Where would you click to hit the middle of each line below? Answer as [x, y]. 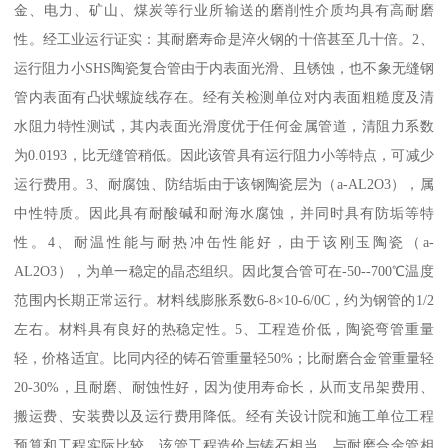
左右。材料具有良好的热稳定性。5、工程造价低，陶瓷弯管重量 [224, 328]
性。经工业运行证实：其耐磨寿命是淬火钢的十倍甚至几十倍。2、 [224, 38]
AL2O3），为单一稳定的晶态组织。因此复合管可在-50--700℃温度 [224, 270]
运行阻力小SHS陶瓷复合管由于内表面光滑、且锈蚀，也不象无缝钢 [224, 67]
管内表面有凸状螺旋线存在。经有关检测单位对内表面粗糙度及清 [224, 96]
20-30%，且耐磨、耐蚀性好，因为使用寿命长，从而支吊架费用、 [224, 386]
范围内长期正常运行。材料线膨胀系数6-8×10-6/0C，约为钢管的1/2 [224, 299]
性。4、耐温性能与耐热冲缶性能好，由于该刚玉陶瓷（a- [224, 241]
